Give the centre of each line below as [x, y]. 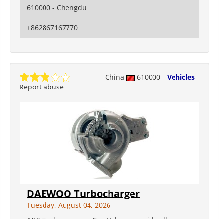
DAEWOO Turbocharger [83, 194]
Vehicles [181, 77]
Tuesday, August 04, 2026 [69, 205]
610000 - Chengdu [57, 8]
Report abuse [42, 87]
